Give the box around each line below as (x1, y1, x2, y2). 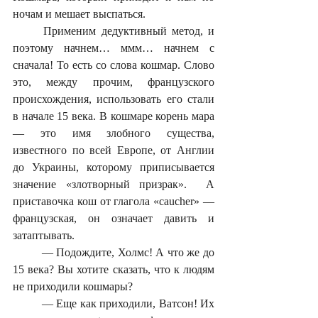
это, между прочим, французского (13, 75, 214, 88)
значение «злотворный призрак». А (13, 177, 214, 190)
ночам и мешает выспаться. (13, 7, 146, 20)
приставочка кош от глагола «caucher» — (13, 194, 214, 207)
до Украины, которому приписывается (13, 160, 214, 173)
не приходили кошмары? (13, 280, 136, 292)
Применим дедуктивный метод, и (13, 24, 44, 37)
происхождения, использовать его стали (13, 92, 214, 105)
